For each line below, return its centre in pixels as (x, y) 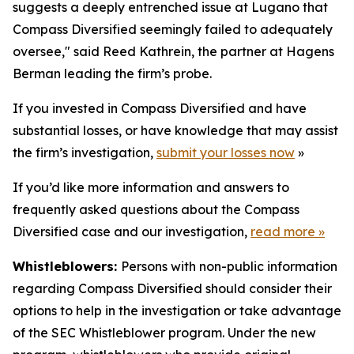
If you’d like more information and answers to (151, 187)
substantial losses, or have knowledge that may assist (175, 130)
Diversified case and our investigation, (132, 232)
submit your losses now (226, 153)
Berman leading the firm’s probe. (112, 73)
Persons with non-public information (229, 266)
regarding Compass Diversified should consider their (172, 288)
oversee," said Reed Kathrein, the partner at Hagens (173, 51)
